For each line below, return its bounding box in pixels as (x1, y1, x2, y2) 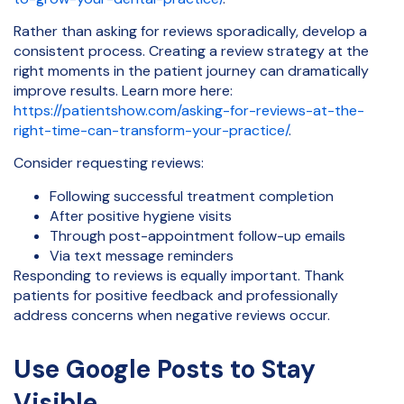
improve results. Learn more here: (14, 80, 233, 100)
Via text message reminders (50, 245, 234, 265)
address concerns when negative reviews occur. (14, 305, 330, 325)
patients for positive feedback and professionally (14, 285, 338, 305)
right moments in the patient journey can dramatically (14, 60, 369, 80)
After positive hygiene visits (50, 206, 232, 225)
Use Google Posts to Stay (14, 352, 316, 386)
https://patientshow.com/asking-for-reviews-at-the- (14, 100, 364, 120)
